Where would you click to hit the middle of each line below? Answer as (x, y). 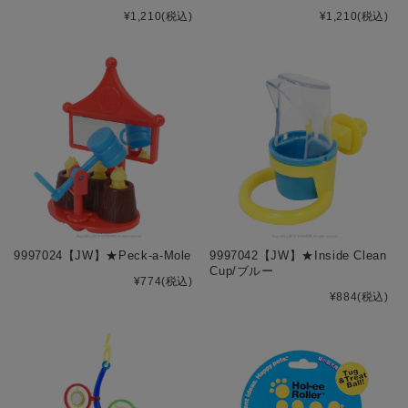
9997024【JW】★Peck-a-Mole (103, 256)
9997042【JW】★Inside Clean (298, 256)
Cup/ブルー (242, 271)
